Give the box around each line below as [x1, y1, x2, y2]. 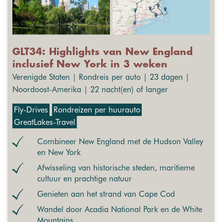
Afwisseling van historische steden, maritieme [37, 163, 195, 172]
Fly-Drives [14, 105, 48, 114]
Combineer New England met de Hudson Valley [37, 136, 203, 146]
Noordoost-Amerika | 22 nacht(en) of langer [12, 84, 168, 94]
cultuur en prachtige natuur [37, 173, 132, 183]
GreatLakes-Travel [14, 117, 75, 127]
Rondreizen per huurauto [54, 105, 140, 114]
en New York [37, 147, 81, 157]
